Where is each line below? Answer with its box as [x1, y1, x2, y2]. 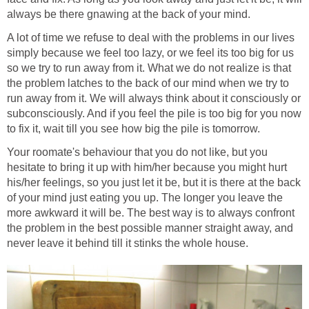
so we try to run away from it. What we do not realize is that [7, 61, 291, 74]
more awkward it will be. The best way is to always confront [7, 206, 295, 219]
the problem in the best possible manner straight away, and [7, 221, 293, 234]
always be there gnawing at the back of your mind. [7, 8, 250, 20]
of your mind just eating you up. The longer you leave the [7, 191, 283, 203]
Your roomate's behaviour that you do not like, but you [7, 146, 268, 158]
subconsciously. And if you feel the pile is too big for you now [7, 107, 301, 119]
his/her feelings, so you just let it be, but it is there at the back [7, 176, 301, 188]
